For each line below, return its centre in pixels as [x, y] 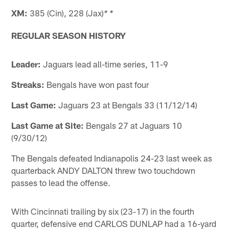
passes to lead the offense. [61, 182]
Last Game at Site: [48, 125]
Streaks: [28, 84]
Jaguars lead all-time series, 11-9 [105, 64]
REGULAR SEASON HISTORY [69, 35]
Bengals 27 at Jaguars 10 [133, 125]
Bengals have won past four [97, 84]
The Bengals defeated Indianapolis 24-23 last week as [112, 158]
